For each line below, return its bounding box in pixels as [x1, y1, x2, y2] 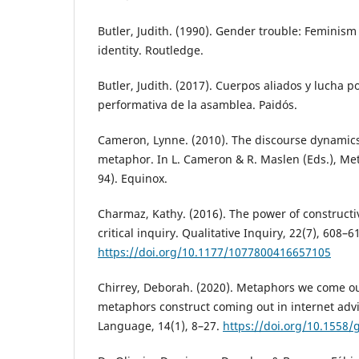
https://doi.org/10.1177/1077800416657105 [98, 244, 331, 260]
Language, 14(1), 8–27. [98, 318, 223, 334]
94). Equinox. [98, 171, 167, 187]
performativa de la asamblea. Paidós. [98, 97, 297, 113]
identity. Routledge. [98, 42, 204, 58]
